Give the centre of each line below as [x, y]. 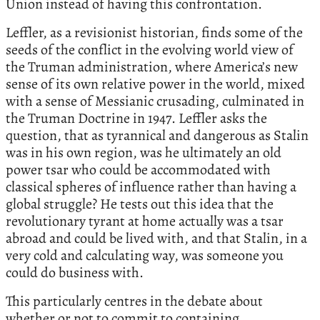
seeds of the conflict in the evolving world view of [150, 50]
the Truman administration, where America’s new [152, 67]
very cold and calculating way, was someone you [145, 256]
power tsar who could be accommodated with [138, 170]
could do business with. [75, 273]
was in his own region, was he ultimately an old [144, 153]
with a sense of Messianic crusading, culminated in [155, 101]
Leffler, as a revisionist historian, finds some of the [154, 33]
